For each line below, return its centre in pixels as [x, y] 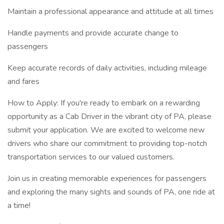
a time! [19, 205]
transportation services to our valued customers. [91, 157]
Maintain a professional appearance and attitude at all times [110, 11]
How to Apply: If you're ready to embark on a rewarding [104, 103]
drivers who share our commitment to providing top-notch [107, 143]
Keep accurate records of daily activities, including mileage [107, 68]
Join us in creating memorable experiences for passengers [107, 178]
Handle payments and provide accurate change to [93, 33]
